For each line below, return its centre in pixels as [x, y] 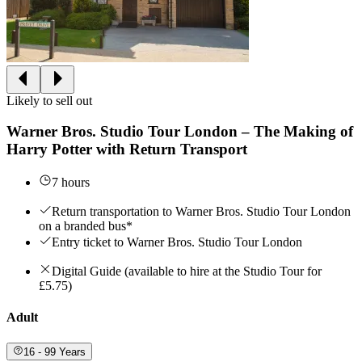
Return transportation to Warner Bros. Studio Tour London [201, 211]
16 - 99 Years [55, 351]
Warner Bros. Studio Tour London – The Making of [180, 132]
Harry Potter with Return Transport [127, 149]
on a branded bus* [86, 225]
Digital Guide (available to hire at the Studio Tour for [187, 271]
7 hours [71, 182]
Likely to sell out [49, 100]
